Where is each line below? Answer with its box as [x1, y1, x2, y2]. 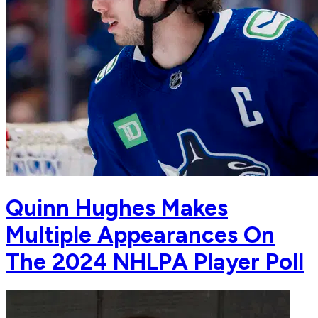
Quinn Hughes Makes [6, 194, 228, 221]
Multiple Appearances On [6, 221, 275, 248]
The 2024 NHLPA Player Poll [6, 248, 304, 275]
